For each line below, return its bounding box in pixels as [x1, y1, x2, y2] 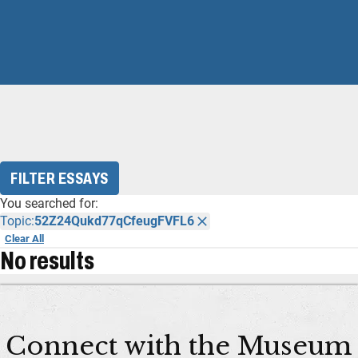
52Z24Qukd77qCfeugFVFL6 [34, 213, 194, 229]
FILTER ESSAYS [10, 169, 109, 188]
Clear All [5, 233, 44, 245]
